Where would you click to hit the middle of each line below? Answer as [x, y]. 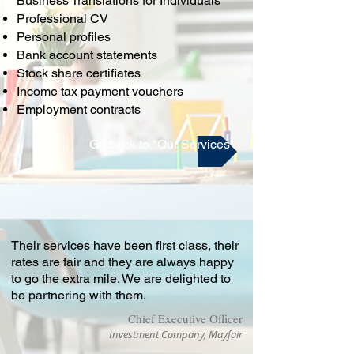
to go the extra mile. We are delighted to [121, 279]
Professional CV [62, 19]
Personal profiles [64, 37]
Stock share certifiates [79, 73]
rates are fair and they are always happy [122, 262]
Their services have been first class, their [125, 246]
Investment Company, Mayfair [176, 334]
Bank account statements [87, 55]
